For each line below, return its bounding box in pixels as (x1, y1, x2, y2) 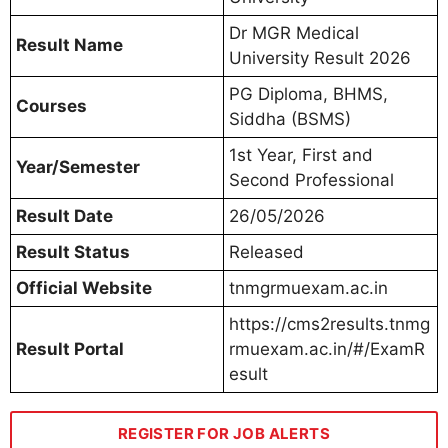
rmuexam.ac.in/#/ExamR (229, 338, 425, 359)
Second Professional (229, 169, 394, 190)
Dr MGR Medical (229, 22, 359, 43)
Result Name (16, 34, 123, 55)
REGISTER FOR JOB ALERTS (117, 423, 331, 443)
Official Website (16, 277, 152, 298)
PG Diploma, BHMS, (229, 83, 388, 104)
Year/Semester (16, 156, 140, 177)
